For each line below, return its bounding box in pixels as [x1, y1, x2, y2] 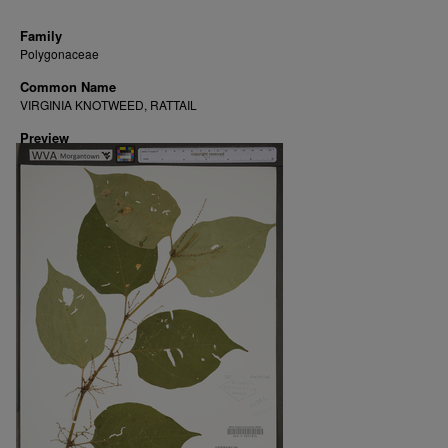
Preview [20, 128, 69, 147]
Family [20, 26, 62, 45]
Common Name [20, 77, 116, 96]
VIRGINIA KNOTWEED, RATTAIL [20, 96, 197, 113]
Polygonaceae [20, 45, 99, 62]
